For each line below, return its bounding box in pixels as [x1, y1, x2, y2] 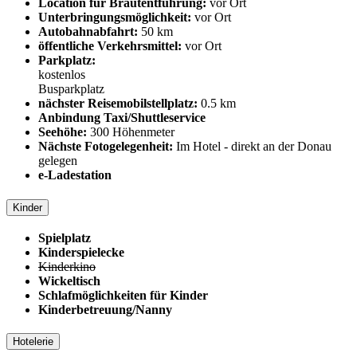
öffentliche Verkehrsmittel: [38, 39, 182, 53]
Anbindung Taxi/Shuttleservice [38, 111, 206, 125]
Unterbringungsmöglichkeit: [38, 10, 191, 25]
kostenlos [38, 68, 85, 82]
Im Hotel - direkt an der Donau [176, 139, 331, 154]
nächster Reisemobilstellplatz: [38, 96, 198, 111]
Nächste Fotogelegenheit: [38, 139, 173, 154]
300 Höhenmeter [90, 125, 175, 139]
